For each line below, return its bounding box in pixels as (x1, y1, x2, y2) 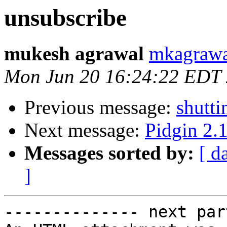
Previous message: (24, 96, 176, 119)
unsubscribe (4, 5, 127, 31)
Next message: (24, 119, 145, 141)
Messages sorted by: (24, 142, 194, 164)
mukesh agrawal (4, 43, 144, 65)
